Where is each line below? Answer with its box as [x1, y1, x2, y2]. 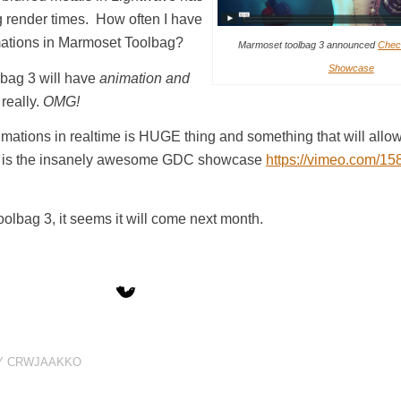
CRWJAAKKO [7, 354, 81, 369]
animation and [99, 70, 190, 86]
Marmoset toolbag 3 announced [238, 39, 379, 51]
